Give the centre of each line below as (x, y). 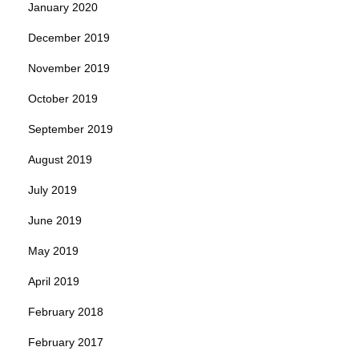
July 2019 (52, 190)
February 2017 (66, 343)
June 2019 (55, 221)
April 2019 (54, 282)
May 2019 (53, 251)
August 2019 (60, 160)
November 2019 (69, 69)
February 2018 (66, 312)
